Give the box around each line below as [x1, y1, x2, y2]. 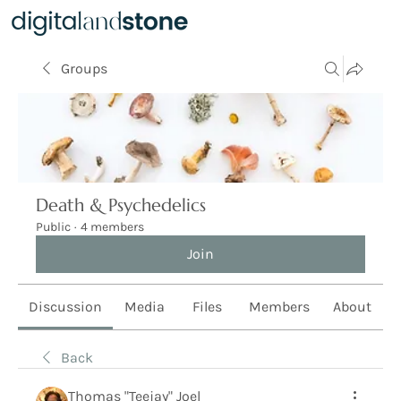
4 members [81, 219, 144, 235]
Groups [61, 60, 107, 77]
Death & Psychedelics [36, 194, 206, 217]
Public [36, 219, 71, 235]
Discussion [29, 298, 103, 315]
